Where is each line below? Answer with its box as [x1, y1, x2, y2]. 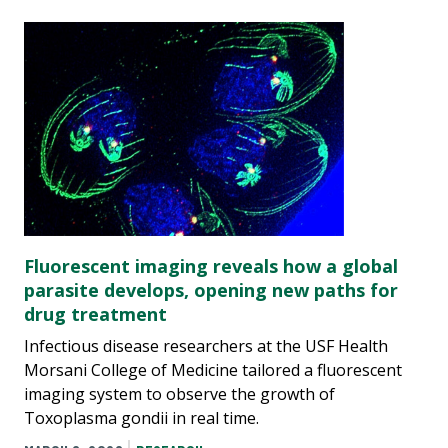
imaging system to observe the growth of [24, 383, 335, 406]
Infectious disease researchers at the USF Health [24, 335, 388, 358]
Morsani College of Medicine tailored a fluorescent [24, 359, 402, 382]
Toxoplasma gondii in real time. [24, 407, 259, 430]
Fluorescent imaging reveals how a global [24, 254, 398, 279]
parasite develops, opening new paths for [24, 278, 398, 303]
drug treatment [24, 302, 167, 327]
